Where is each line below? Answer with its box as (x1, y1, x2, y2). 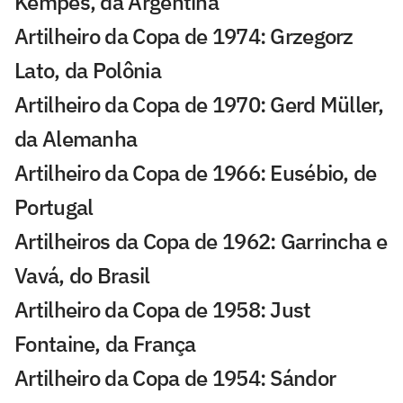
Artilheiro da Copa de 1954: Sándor (14, 363, 336, 392)
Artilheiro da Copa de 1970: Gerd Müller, (14, 89, 383, 119)
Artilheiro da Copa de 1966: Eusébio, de (14, 157, 377, 187)
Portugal (14, 192, 94, 221)
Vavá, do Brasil (14, 260, 150, 290)
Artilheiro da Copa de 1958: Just (14, 294, 311, 324)
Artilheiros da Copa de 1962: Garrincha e (14, 226, 387, 255)
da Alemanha (14, 123, 138, 153)
